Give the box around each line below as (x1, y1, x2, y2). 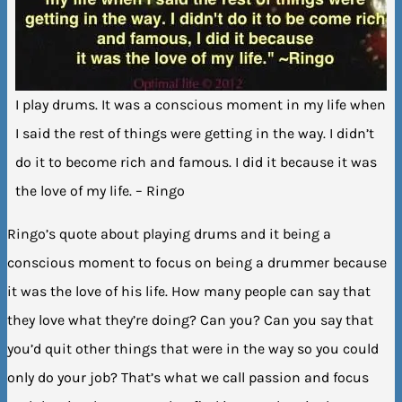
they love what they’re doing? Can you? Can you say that (7, 310, 373, 328)
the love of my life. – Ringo (15, 181, 185, 199)
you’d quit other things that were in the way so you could (7, 339, 379, 357)
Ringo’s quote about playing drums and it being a (7, 224, 331, 242)
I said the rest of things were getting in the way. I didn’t (15, 124, 374, 142)
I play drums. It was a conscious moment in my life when (15, 95, 386, 113)
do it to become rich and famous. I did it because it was (15, 153, 377, 170)
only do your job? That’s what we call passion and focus (7, 368, 369, 386)
